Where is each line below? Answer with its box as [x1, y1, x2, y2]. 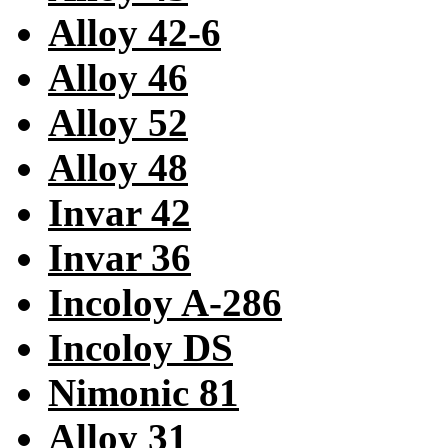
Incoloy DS [48, 326, 233, 370]
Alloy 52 [48, 101, 188, 145]
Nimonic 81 [48, 371, 239, 415]
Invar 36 [48, 236, 191, 280]
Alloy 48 [48, 146, 188, 190]
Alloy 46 [48, 56, 188, 100]
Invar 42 [48, 191, 191, 235]
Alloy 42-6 [48, 11, 221, 55]
